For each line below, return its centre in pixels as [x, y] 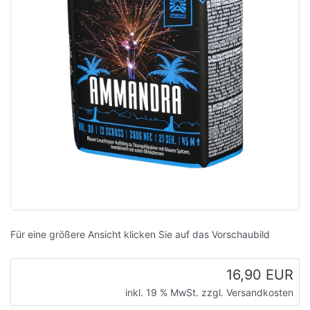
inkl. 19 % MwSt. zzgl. [176, 292]
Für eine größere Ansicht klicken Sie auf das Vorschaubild [140, 234]
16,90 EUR [260, 275]
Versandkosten [260, 292]
